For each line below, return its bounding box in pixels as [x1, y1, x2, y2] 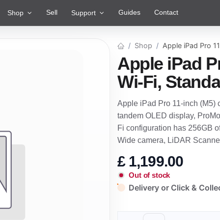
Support [71, 9, 96, 17]
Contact [154, 8, 179, 16]
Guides [118, 8, 140, 16]
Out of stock [129, 171, 170, 180]
